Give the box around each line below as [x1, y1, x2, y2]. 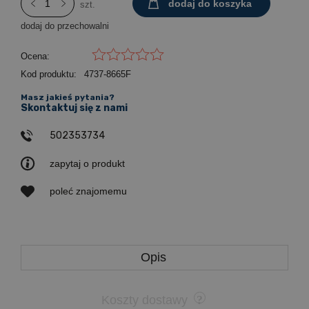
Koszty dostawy [101, 292, 191, 307]
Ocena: [21, 51, 50, 61]
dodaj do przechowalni [21, 21, 109, 31]
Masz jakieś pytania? [21, 92, 114, 102]
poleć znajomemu [50, 186, 127, 197]
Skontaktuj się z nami [21, 102, 128, 114]
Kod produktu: [21, 69, 77, 79]
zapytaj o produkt [50, 158, 125, 169]
